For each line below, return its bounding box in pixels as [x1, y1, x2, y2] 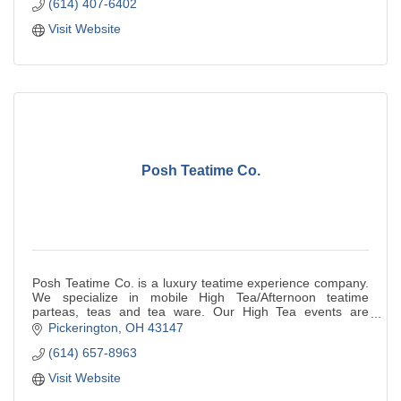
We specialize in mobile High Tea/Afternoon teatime [32, 289, 369, 304]
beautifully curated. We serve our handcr [32, 318, 262, 333]
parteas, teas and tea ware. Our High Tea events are [32, 303, 369, 319]
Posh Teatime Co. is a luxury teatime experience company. [32, 275, 369, 290]
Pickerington [47, 320, 118, 335]
